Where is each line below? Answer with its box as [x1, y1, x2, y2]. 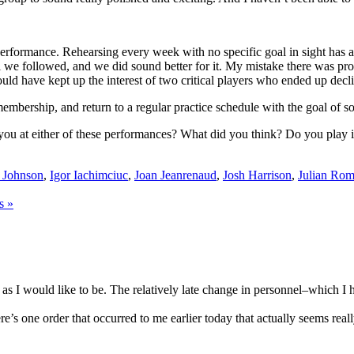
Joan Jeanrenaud [134, 168, 217, 183]
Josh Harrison [223, 168, 292, 183]
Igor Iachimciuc [50, 168, 128, 183]
